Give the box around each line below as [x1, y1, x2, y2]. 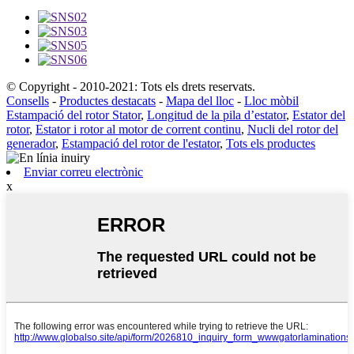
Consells [6, 93, 49, 107]
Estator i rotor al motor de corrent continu [36, 122, 241, 136]
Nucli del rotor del [247, 122, 338, 136]
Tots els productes [226, 136, 315, 150]
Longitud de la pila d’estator [147, 107, 286, 122]
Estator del [292, 107, 345, 122]
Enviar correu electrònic [24, 164, 143, 179]
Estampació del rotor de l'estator [62, 136, 220, 150]
